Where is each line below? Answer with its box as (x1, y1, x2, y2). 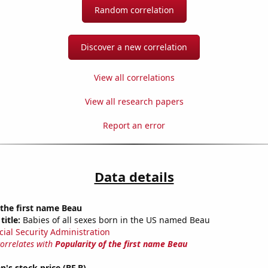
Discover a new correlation (81, 41, 187, 53)
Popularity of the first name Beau (54, 238, 187, 250)
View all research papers (84, 96, 184, 108)
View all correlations (93, 72, 175, 84)
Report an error (103, 120, 165, 132)
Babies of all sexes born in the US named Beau (20, 214, 210, 226)
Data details (94, 167, 174, 186)
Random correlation (94, 4, 174, 16)
